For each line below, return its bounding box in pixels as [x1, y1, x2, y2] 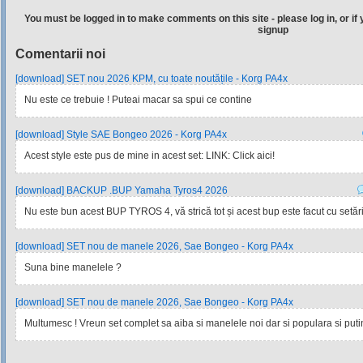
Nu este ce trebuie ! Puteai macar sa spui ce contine [24, 94, 252, 105]
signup [257, 24, 288, 36]
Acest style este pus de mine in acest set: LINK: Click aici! [24, 150, 275, 161]
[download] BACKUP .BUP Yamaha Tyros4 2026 [15, 185, 228, 196]
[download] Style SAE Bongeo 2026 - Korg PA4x [15, 129, 227, 140]
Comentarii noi [15, 47, 105, 61]
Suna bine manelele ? [24, 262, 122, 273]
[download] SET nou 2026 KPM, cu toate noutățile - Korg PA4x [15, 73, 288, 84]
